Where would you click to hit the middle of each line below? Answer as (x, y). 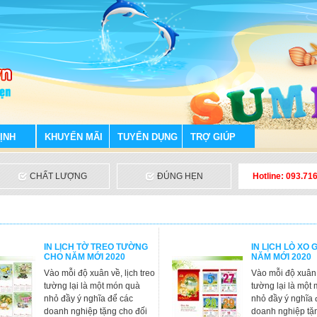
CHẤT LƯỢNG (57, 176)
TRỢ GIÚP (213, 137)
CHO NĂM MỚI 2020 (85, 257)
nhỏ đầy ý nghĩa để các (88, 299)
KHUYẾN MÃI (74, 137)
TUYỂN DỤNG (148, 137)
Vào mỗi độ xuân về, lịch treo (99, 273)
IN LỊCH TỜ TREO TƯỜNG (96, 247)
